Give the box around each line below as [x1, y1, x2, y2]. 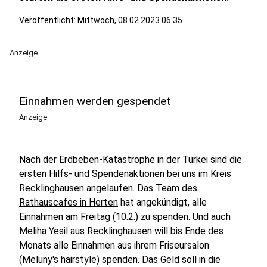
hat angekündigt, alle [118, 197, 207, 208]
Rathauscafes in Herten [19, 197, 118, 208]
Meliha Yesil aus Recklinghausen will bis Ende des [19, 225, 223, 237]
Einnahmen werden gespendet [19, 94, 170, 108]
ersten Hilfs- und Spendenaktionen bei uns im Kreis [19, 168, 231, 179]
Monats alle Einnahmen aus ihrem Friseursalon [19, 240, 209, 251]
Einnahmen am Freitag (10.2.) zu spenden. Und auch [19, 211, 231, 222]
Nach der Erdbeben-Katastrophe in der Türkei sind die [19, 154, 242, 165]
